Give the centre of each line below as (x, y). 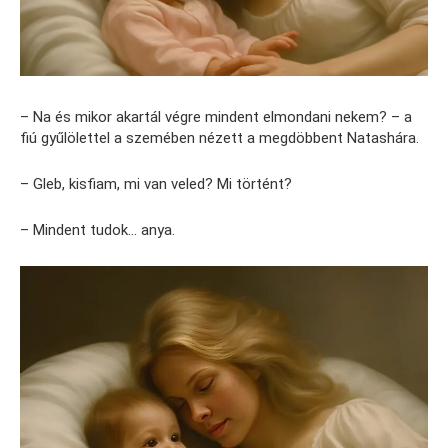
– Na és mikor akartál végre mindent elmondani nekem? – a (216, 116)
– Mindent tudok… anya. (97, 229)
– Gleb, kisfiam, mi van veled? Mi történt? (156, 183)
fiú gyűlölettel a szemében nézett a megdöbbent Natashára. (219, 137)
